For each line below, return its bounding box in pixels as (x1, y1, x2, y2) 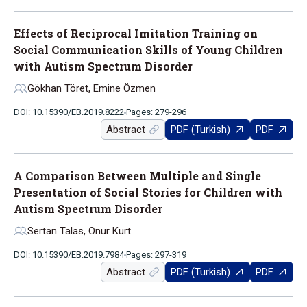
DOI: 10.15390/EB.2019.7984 (14, 249, 124, 260)
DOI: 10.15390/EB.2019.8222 (14, 107, 124, 117)
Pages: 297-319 (126, 249, 186, 260)
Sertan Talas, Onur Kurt (27, 225, 131, 237)
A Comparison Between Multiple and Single (14, 169, 261, 183)
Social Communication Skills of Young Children (14, 42, 283, 57)
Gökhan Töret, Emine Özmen (27, 82, 156, 95)
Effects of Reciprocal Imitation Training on (14, 26, 258, 40)
